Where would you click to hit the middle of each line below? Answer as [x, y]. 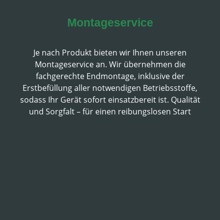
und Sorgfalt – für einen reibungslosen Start [110, 111]
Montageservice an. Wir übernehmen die [110, 64]
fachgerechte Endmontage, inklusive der [110, 76]
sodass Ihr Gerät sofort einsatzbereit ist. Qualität [110, 100]
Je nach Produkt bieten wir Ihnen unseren [110, 53]
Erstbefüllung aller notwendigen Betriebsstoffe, [110, 88]
